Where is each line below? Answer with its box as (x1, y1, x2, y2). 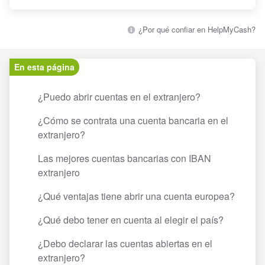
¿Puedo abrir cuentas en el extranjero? (38, 90, 201, 104)
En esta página (14, 61, 75, 73)
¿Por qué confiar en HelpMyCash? (136, 24, 256, 35)
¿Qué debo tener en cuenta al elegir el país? (38, 213, 224, 227)
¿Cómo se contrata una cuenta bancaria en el (38, 114, 228, 128)
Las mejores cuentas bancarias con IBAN (38, 151, 211, 166)
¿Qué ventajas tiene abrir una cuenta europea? (38, 189, 235, 203)
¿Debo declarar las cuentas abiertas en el (38, 237, 212, 251)
